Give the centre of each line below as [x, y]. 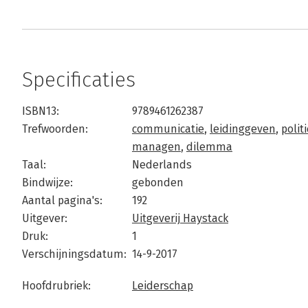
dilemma [209, 147]
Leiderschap [163, 286]
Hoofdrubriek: [56, 286]
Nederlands [162, 165]
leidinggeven [243, 129]
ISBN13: [41, 111]
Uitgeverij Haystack [180, 218]
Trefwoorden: [55, 129]
